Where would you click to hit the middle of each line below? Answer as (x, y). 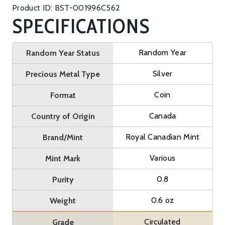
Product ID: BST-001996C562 (66, 8)
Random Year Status (63, 53)
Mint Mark (63, 158)
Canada (162, 116)
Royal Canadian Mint (162, 137)
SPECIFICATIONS (81, 26)
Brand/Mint (63, 137)
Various (162, 158)
